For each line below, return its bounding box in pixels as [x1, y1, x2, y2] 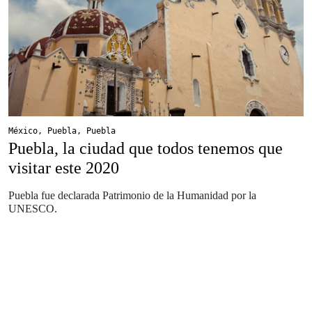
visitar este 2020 [8, 158, 119, 177]
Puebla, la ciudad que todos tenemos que [8, 139, 283, 157]
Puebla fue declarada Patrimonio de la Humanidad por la [8, 189, 256, 201]
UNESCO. [8, 202, 57, 214]
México [8, 125, 38, 136]
